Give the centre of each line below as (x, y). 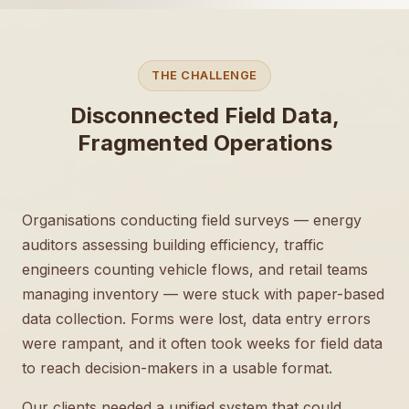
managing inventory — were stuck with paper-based (203, 294)
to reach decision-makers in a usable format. (177, 368)
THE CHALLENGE (204, 75)
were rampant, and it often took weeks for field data (202, 343)
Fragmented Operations (204, 143)
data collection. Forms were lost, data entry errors (196, 319)
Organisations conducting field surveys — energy (192, 220)
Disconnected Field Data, (204, 115)
